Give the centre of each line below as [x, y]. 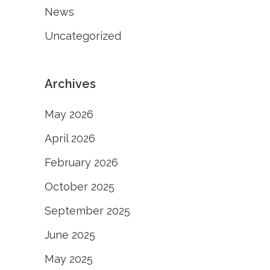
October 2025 [80, 187]
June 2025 [70, 235]
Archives [70, 84]
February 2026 [81, 163]
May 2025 [69, 259]
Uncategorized [83, 36]
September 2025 [87, 211]
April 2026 [70, 139]
